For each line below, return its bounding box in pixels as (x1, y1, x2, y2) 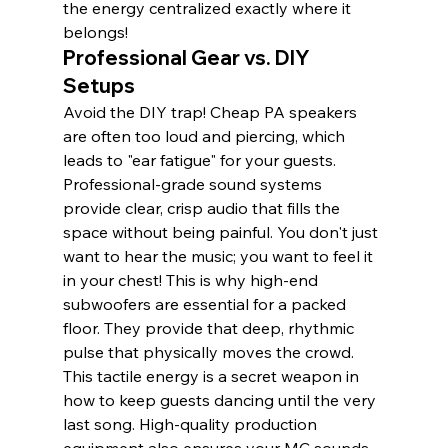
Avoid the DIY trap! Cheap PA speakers (62, 102, 361, 123)
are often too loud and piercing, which (62, 126, 349, 147)
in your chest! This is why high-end (62, 270, 322, 291)
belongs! (62, 22, 128, 43)
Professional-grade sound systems (62, 174, 326, 195)
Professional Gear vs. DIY (62, 45, 314, 71)
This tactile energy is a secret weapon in (62, 366, 363, 387)
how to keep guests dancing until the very (62, 390, 380, 411)
